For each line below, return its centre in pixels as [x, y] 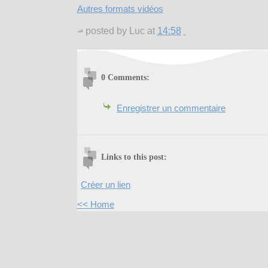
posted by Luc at [121, 31]
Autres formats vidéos [120, 8]
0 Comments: [125, 77]
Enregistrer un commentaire [171, 108]
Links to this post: [134, 157]
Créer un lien [106, 185]
